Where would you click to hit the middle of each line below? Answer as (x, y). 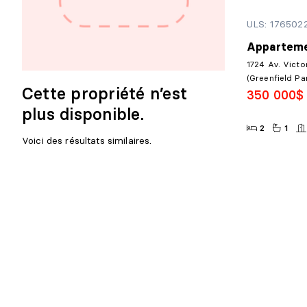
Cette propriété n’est (105, 94)
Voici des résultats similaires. (87, 140)
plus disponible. (83, 114)
